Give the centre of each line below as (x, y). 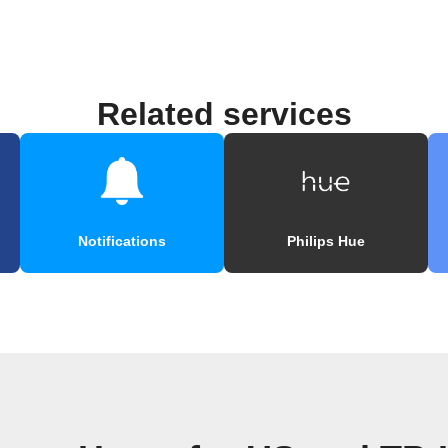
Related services (224, 114)
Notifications (122, 241)
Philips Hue (326, 241)
